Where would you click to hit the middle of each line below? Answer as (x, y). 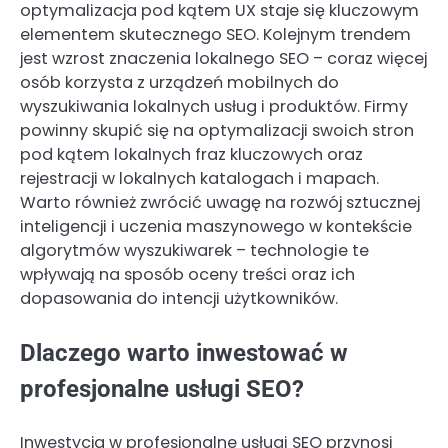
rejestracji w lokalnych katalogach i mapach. (199, 178)
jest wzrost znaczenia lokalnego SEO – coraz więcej (223, 58)
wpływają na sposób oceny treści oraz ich (187, 274)
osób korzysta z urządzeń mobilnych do (179, 82)
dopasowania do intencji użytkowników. (179, 298)
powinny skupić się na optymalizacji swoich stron (217, 130)
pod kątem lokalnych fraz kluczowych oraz (191, 154)
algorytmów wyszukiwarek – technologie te (194, 250)
